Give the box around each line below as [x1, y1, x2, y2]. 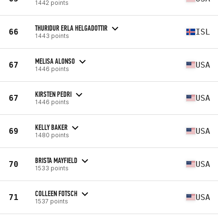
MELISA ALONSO [35, 56, 75, 66]
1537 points [35, 197, 68, 205]
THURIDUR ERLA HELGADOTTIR [35, 23, 108, 33]
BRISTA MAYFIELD [35, 155, 77, 165]
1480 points [35, 131, 69, 139]
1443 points [35, 32, 69, 39]
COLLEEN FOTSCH [35, 188, 77, 198]
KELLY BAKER [35, 122, 68, 132]
